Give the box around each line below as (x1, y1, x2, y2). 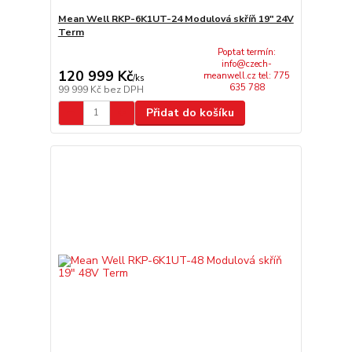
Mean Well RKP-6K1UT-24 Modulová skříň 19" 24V (57, 13, 294, 26)
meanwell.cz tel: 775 (203, 70, 291, 82)
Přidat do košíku (145, 104, 234, 120)
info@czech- (222, 58, 273, 70)
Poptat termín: (218, 46, 277, 58)
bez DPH (103, 82, 144, 96)
